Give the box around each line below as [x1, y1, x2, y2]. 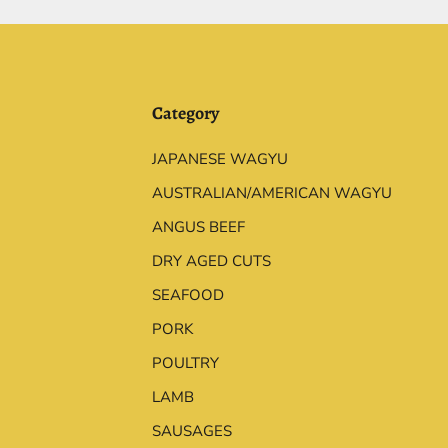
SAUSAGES [151, 421, 232, 442]
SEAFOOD [151, 285, 224, 306]
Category [151, 101, 219, 126]
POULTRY [151, 353, 219, 374]
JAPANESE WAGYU [151, 149, 288, 170]
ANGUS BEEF [151, 217, 245, 238]
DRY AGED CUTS [151, 251, 271, 272]
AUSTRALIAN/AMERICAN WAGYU [151, 183, 392, 204]
